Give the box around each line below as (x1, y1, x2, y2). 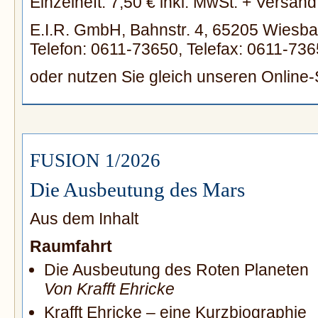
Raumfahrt (30, 237, 112, 256)
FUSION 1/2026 (30, 150, 160, 172)
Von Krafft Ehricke (44, 280, 175, 299)
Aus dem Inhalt (30, 209, 138, 229)
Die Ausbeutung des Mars (30, 178, 245, 202)
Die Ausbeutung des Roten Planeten (44, 261, 309, 280)
